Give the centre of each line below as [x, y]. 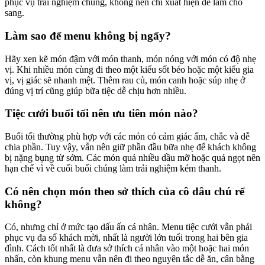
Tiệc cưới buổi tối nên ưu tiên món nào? [101, 114]
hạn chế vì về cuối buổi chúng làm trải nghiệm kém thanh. [113, 168]
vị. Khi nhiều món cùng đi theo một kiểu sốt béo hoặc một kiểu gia [129, 69]
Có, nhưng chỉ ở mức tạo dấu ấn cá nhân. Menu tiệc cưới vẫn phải [128, 227]
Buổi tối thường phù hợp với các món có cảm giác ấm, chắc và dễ [127, 136]
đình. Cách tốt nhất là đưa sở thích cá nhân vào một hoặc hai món [127, 248]
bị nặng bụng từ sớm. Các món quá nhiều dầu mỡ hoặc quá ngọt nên [132, 157]
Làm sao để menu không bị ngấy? [88, 35]
